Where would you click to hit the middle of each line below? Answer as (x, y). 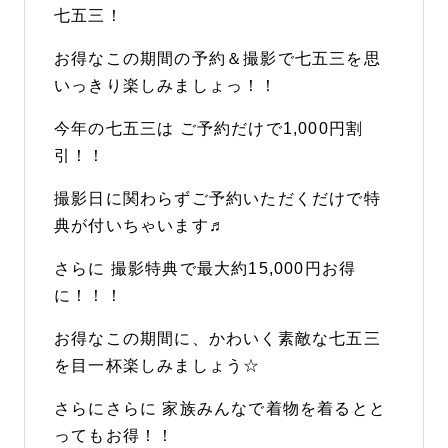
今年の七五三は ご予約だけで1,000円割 (209, 128)
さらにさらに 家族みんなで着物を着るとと (220, 408)
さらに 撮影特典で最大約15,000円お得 (205, 268)
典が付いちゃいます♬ (140, 225)
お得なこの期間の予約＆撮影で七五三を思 (217, 58)
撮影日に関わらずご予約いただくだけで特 (217, 198)
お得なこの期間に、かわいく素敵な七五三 (217, 338)
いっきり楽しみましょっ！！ (166, 85)
